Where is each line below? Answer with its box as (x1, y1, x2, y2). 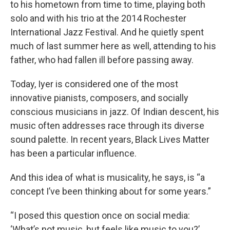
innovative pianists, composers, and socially (10, 92, 188, 103)
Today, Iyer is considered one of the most (10, 78, 178, 89)
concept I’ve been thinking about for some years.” (10, 185, 211, 197)
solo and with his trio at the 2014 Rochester (10, 12, 186, 24)
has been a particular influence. (10, 147, 137, 159)
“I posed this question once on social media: (10, 209, 190, 221)
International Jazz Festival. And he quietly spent (10, 26, 204, 37)
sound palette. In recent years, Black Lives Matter (10, 133, 209, 145)
